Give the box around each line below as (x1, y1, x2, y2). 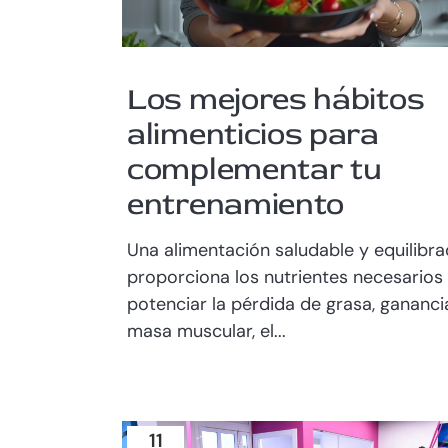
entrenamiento (127, 185, 345, 225)
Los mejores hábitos (127, 80, 425, 120)
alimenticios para (127, 115, 379, 155)
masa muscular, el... (127, 319, 286, 344)
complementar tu (127, 150, 382, 190)
